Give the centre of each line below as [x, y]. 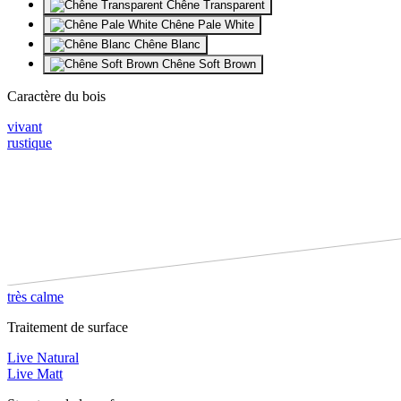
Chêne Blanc [166, 44]
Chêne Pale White [206, 24]
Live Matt [35, 373]
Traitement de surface [68, 327]
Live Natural [43, 357]
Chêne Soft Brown [207, 64]
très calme [35, 296]
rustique [30, 142]
